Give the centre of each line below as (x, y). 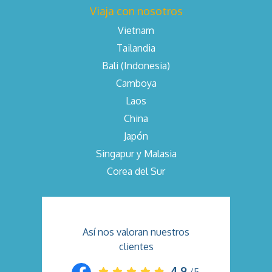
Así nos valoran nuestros (136, 232)
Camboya (136, 83)
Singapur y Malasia (136, 153)
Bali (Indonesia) (136, 65)
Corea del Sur (136, 171)
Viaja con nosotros (136, 11)
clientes (136, 246)
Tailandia (136, 48)
